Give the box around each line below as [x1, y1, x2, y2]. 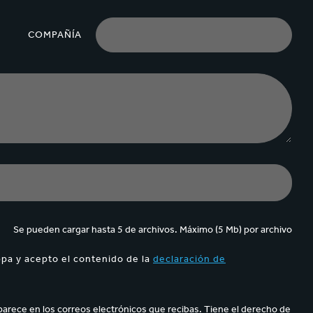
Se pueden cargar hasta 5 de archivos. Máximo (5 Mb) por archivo [13, 223, 292, 235]
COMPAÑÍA [28, 29, 82, 41]
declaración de [152, 252, 226, 265]
